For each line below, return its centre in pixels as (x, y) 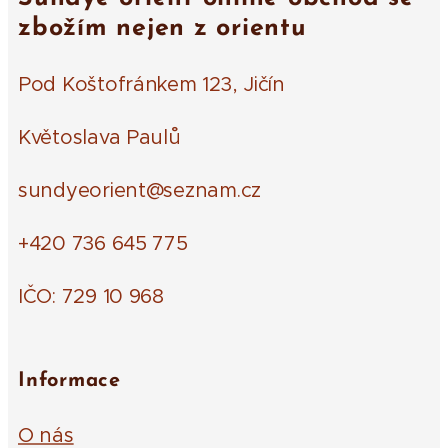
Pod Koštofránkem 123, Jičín (151, 84)
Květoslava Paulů (102, 137)
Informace (69, 381)
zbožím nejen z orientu (162, 28)
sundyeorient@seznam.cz (140, 190)
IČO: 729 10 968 (94, 296)
